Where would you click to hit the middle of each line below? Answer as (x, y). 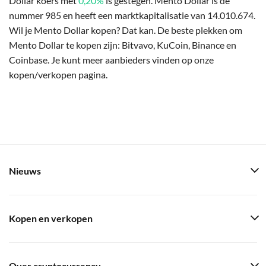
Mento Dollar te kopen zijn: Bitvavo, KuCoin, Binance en (123, 45)
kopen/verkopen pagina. (58, 74)
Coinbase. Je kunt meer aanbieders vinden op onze (111, 59)
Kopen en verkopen (51, 218)
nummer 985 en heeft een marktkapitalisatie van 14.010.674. (132, 15)
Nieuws (25, 171)
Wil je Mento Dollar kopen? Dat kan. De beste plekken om (126, 30)
